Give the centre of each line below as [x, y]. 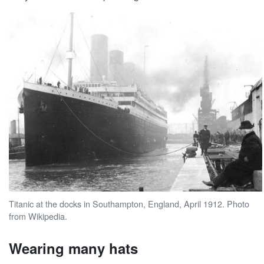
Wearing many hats [73, 248]
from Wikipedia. [38, 216]
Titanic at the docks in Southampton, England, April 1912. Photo [129, 203]
